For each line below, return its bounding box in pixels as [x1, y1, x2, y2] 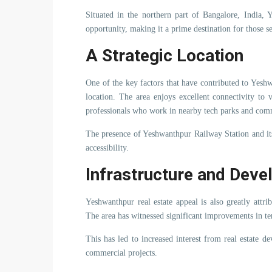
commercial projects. [86, 248, 157, 257]
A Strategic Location [86, 46, 243, 66]
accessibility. [86, 143, 129, 152]
